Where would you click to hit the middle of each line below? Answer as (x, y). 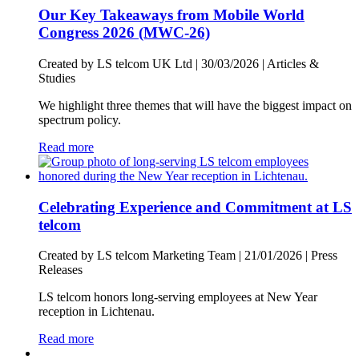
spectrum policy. (80, 120)
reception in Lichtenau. (97, 312)
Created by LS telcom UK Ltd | (120, 64)
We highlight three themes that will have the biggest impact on (195, 105)
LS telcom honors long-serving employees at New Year (178, 297)
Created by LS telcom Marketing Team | (141, 256)
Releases (61, 270)
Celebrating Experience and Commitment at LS (195, 207)
